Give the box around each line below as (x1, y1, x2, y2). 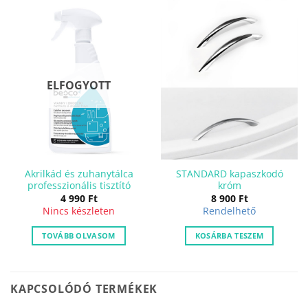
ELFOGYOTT (47, 77, 111, 93)
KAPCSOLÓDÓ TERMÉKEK (10, 281, 158, 297)
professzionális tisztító (27, 179, 131, 192)
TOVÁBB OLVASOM (42, 230, 115, 241)
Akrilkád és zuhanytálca (24, 167, 133, 181)
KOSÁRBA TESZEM (195, 230, 264, 241)
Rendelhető (203, 204, 256, 218)
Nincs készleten (43, 204, 115, 218)
